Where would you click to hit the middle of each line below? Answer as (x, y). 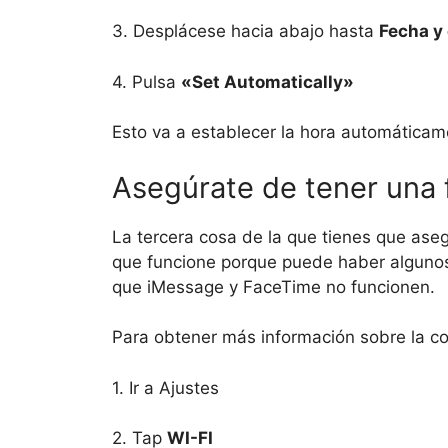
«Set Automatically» (267, 81)
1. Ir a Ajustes (165, 387)
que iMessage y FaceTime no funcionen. (273, 286)
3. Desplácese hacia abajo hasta (245, 31)
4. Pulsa (146, 81)
